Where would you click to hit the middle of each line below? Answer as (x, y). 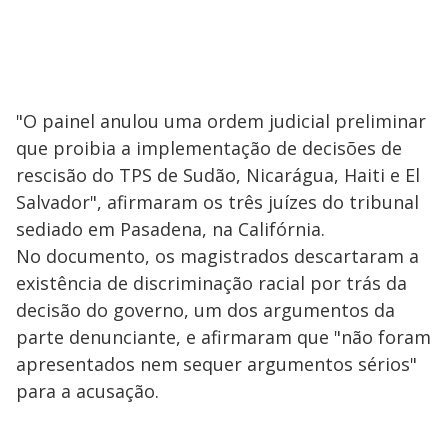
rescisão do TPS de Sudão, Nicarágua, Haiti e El (218, 174)
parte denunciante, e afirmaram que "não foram (223, 336)
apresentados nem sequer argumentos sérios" (216, 363)
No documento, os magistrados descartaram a (217, 255)
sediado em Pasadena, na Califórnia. (170, 228)
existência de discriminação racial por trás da (211, 282)
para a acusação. (87, 390)
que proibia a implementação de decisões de (209, 147)
